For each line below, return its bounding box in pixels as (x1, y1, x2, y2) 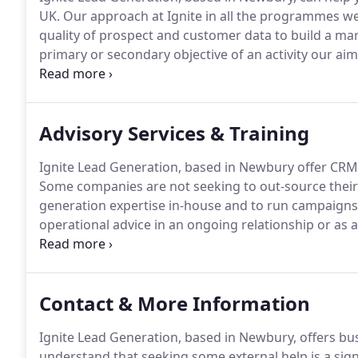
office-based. (39, 254, 117, 272)
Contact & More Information (39, 290, 310, 316)
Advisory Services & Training (39, 120, 309, 146)
